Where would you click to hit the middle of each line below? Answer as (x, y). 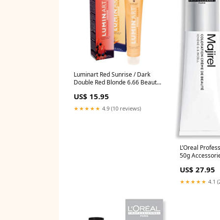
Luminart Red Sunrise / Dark (112, 74)
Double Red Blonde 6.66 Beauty (117, 82)
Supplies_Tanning (97, 90)
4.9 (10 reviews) (121, 108)
